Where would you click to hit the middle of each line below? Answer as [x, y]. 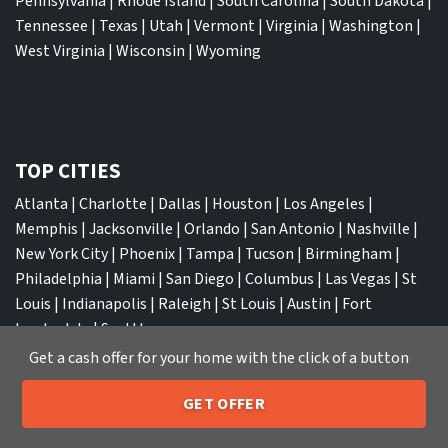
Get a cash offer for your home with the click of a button [219, 357]
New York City [61, 253]
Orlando [212, 228]
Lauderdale [52, 328]
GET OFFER [224, 403]
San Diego [200, 278]
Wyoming [228, 50]
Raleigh [184, 303]
